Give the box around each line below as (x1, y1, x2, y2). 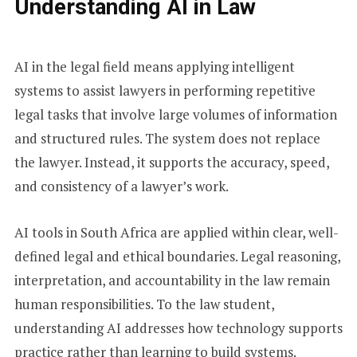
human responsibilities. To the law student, (14, 294, 274, 313)
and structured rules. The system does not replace (14, 128, 320, 147)
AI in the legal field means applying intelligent (14, 57, 295, 76)
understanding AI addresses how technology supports (14, 318, 343, 337)
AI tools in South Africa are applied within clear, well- (14, 222, 339, 241)
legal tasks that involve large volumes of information (14, 104, 337, 124)
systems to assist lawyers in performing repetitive (14, 80, 316, 100)
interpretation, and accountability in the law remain (14, 270, 330, 289)
